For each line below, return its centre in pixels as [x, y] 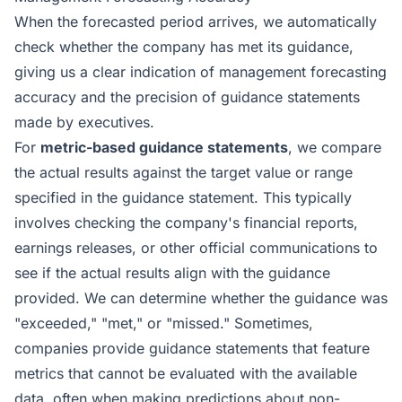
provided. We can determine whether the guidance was [201, 298]
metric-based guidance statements [164, 147]
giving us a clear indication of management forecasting [201, 72]
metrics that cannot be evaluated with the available [186, 373]
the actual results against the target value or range [184, 172]
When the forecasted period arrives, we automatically [196, 22]
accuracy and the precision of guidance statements [187, 97]
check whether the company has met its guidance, [184, 47]
